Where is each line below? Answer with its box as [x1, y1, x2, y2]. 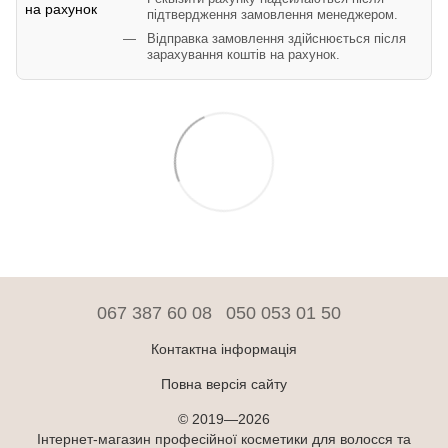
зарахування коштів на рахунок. [147, 48, 340, 63]
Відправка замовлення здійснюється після [147, 32, 406, 47]
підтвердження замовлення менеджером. [147, 7, 398, 22]
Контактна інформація [151, 340, 297, 357]
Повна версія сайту [161, 375, 287, 392]
